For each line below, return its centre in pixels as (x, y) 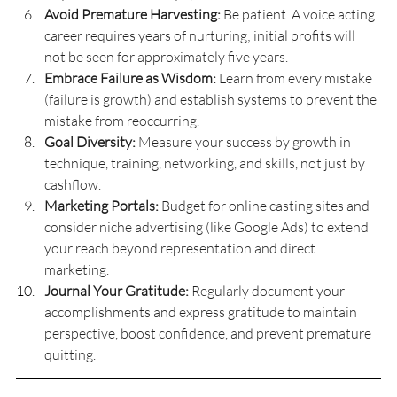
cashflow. (73, 184)
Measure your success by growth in (245, 141)
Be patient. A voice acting (299, 14)
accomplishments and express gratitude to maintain (202, 311)
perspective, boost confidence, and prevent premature (209, 333)
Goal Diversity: (90, 141)
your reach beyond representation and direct (181, 248)
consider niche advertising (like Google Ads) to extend (208, 226)
